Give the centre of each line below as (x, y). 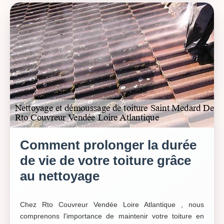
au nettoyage (60, 176)
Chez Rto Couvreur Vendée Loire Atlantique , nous (112, 204)
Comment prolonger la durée (108, 145)
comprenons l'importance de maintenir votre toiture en (112, 216)
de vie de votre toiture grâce (105, 160)
